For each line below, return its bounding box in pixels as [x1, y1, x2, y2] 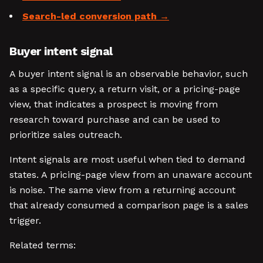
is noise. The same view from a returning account [9, 184, 235, 195]
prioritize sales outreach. [9, 129, 122, 140]
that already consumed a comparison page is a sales [9, 200, 248, 211]
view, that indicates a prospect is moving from [9, 99, 218, 110]
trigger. [9, 215, 41, 226]
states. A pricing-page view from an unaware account [9, 169, 252, 180]
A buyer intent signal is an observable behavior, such [9, 68, 248, 79]
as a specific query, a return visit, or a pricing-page [9, 83, 240, 95]
